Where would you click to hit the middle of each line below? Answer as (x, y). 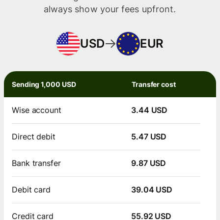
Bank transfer (36, 163)
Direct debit (34, 136)
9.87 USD (149, 163)
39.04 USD (152, 189)
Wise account (37, 110)
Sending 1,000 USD (44, 84)
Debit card (31, 189)
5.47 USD (149, 136)
